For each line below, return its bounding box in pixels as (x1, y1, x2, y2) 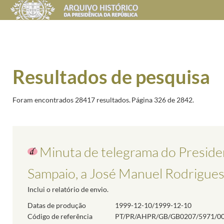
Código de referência (27, 211, 92, 220)
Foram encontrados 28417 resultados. (12, 95, 130, 104)
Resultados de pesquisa (12, 65, 210, 88)
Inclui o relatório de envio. (27, 184, 108, 193)
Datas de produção (27, 200, 86, 209)
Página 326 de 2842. (131, 95, 194, 104)
